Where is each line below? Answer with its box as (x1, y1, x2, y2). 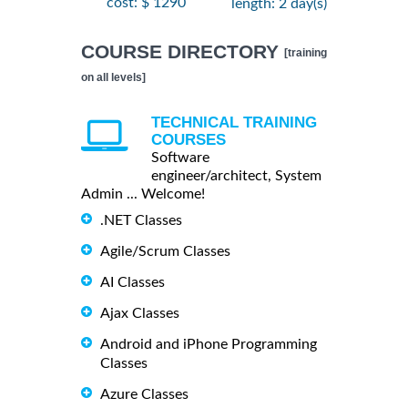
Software (151, 150, 209, 166)
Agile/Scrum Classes (100, 244, 230, 260)
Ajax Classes (100, 306, 179, 321)
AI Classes (100, 275, 165, 291)
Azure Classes (100, 387, 189, 403)
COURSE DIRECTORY (81, 40, 284, 62)
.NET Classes (100, 213, 182, 229)
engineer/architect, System (151, 168, 321, 184)
